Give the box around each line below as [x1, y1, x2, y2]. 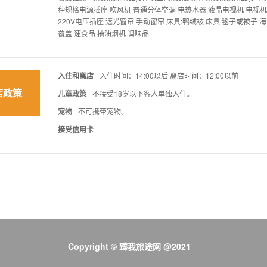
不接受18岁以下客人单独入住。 [92, 88, 194, 99]
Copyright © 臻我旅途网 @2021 [67, 240, 191, 253]
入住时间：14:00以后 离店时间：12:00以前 [99, 70, 238, 81]
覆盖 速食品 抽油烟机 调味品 [57, 28, 149, 39]
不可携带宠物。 [77, 106, 128, 117]
